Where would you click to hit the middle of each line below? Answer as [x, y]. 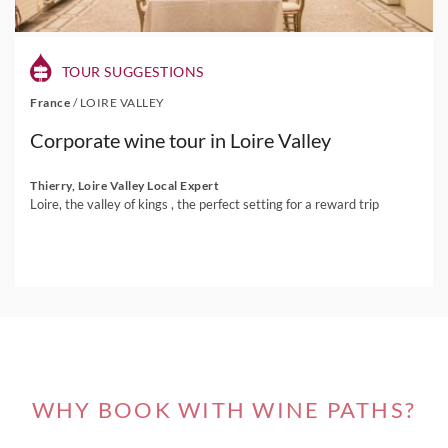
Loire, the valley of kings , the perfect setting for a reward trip [204, 204]
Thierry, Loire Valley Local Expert [124, 185]
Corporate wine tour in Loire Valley [180, 140]
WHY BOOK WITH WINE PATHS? [224, 409]
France [51, 102]
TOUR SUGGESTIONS [131, 71]
